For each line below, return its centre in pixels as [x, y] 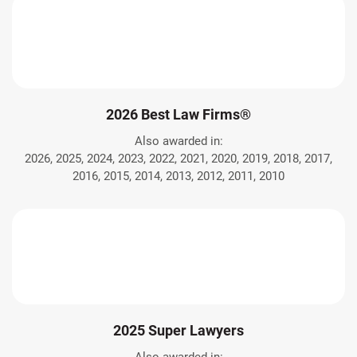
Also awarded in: [178, 141]
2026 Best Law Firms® [178, 115]
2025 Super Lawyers [178, 331]
